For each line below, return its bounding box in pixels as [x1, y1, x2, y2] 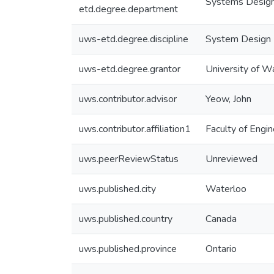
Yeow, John [206, 92, 251, 106]
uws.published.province [79, 242, 177, 256]
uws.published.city [79, 182, 156, 196]
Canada [206, 212, 237, 226]
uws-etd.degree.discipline [79, 32, 188, 46]
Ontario [206, 242, 237, 256]
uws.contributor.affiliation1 [79, 122, 191, 136]
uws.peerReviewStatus [79, 152, 179, 166]
